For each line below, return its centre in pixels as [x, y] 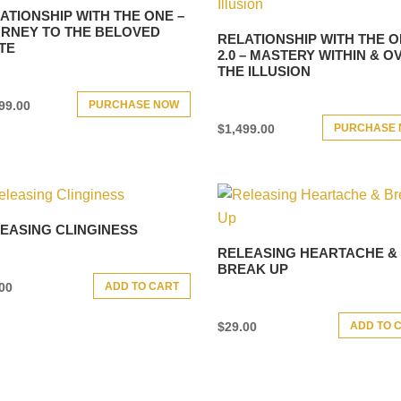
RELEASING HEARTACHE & [308, 252]
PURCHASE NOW [134, 104]
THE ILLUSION [264, 71]
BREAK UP [253, 269]
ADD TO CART [142, 286]
